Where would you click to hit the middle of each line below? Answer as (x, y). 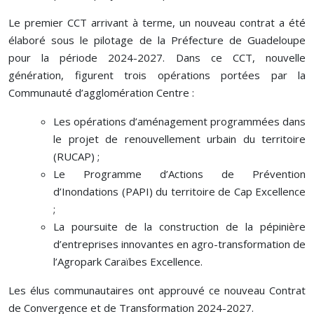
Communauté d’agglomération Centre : (101, 92)
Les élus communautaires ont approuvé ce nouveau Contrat (157, 290)
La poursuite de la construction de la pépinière (179, 226)
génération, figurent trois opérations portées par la (157, 75)
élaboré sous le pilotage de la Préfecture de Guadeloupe (157, 40)
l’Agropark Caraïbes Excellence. (128, 261)
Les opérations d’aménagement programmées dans (179, 121)
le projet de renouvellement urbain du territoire (179, 138)
